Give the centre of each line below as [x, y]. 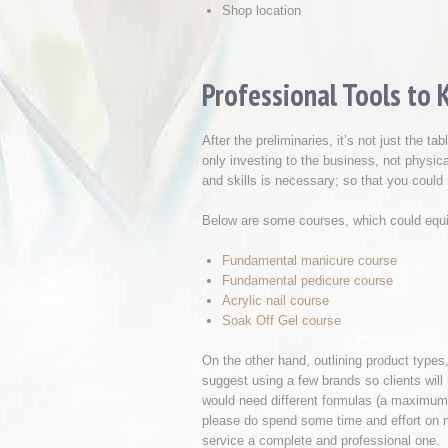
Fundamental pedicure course [307, 280]
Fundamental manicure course [309, 260]
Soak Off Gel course [281, 320]
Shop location [261, 10]
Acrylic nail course [275, 300]
